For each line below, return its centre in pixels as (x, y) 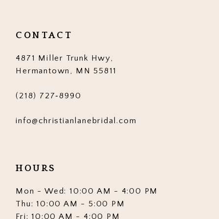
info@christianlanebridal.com (76, 121)
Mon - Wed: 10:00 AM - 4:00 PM (87, 191)
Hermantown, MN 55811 (66, 71)
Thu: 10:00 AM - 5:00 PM (70, 204)
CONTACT (44, 35)
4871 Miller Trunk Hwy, (65, 58)
